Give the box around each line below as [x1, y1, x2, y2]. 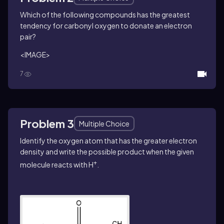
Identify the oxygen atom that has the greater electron [20, 136, 197, 145]
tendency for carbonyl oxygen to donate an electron [20, 21, 192, 30]
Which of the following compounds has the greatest [20, 10, 190, 19]
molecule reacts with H [20, 159, 93, 169]
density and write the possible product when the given [20, 147, 194, 156]
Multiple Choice [79, 119, 129, 128]
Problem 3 [20, 116, 74, 130]
